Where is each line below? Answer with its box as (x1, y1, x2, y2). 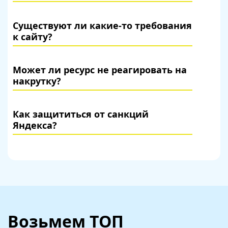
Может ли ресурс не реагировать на (13, 64, 187, 76)
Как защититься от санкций (13, 108, 149, 120)
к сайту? (13, 31, 52, 43)
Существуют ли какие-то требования (13, 19, 192, 32)
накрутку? (13, 75, 61, 87)
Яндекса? (13, 119, 57, 131)
